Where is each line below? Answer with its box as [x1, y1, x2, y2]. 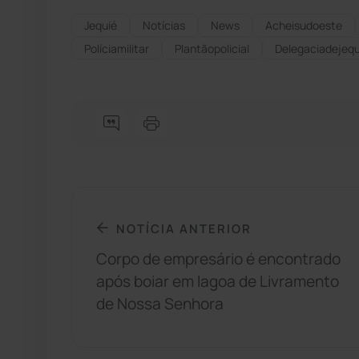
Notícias [143, 17, 185, 33]
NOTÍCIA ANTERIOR [116, 220, 252, 236]
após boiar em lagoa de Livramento [96, 271, 339, 292]
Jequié [84, 17, 117, 33]
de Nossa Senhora [96, 293, 224, 315]
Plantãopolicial [175, 40, 249, 56]
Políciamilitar [84, 40, 149, 56]
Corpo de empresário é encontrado [96, 248, 341, 270]
